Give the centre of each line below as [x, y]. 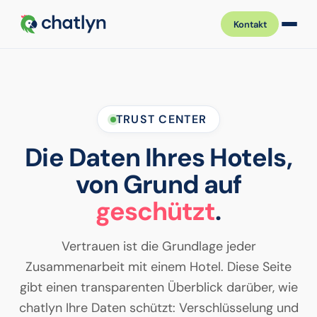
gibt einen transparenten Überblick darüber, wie [158, 287]
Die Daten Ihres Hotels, [158, 157]
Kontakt [250, 24]
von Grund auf [158, 184]
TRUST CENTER [161, 119]
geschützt [156, 211]
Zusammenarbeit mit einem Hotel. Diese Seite [158, 267]
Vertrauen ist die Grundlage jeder [158, 246]
